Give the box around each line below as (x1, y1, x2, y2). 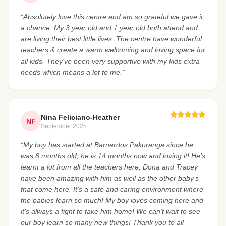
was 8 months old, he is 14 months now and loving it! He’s (21, 152, 205, 160)
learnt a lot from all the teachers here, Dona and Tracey (21, 163, 198, 172)
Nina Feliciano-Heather (41, 113, 120, 122)
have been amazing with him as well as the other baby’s (21, 174, 199, 183)
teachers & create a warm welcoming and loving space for (21, 46, 205, 54)
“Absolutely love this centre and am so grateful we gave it (21, 13, 203, 21)
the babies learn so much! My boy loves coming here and (21, 196, 203, 205)
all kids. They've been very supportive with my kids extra (21, 57, 200, 66)
